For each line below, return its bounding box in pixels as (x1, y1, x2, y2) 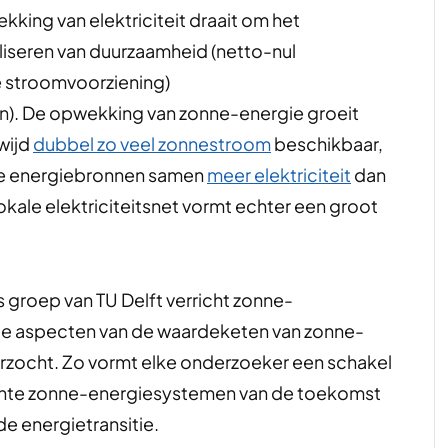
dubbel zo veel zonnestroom (33, 132, 271, 156)
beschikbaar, (271, 132, 383, 156)
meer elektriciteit (207, 163, 351, 187)
